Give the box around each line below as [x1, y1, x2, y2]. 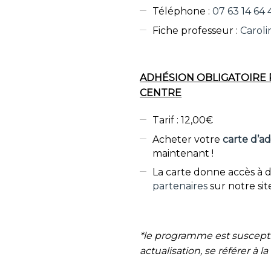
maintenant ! [152, 147, 214, 159]
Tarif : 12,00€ [152, 114, 213, 126]
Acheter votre [152, 133, 223, 145]
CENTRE [140, 87, 182, 99]
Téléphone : [152, 5, 212, 17]
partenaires [152, 180, 207, 192]
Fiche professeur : [152, 24, 240, 36]
